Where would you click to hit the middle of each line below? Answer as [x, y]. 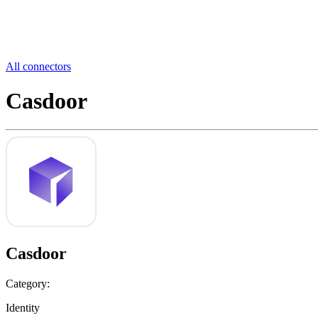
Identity [23, 308]
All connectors [38, 66]
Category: [28, 284]
